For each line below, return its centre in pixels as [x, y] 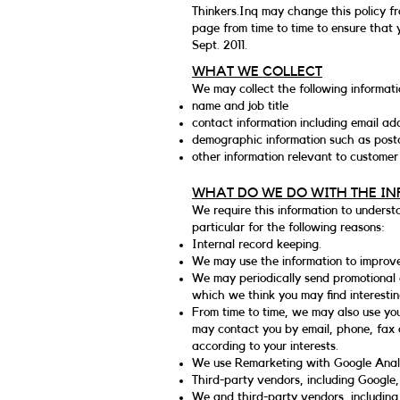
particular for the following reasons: [288, 228]
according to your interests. [265, 346]
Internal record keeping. [257, 245]
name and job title [240, 106]
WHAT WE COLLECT [257, 71]
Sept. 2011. [220, 46]
